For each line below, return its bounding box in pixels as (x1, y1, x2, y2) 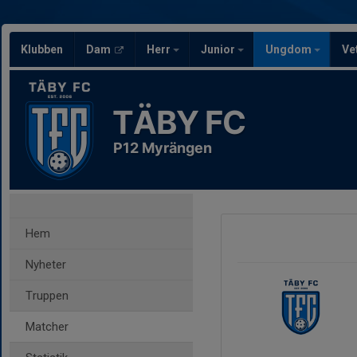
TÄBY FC (112, 103, 245, 142)
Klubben (21, 43, 63, 56)
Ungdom (265, 43, 314, 56)
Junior (201, 43, 237, 56)
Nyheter (25, 257, 66, 272)
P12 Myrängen (113, 139, 212, 156)
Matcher (25, 320, 69, 334)
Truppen (25, 288, 69, 303)
